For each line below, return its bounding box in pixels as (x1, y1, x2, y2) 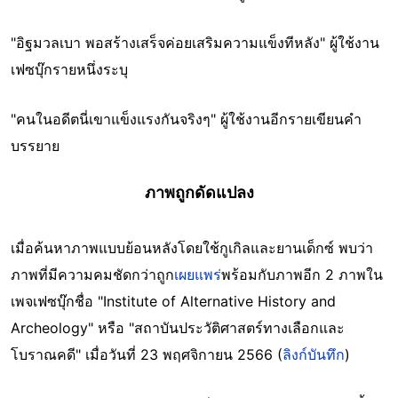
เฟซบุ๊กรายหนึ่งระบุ (11, 60, 128, 78)
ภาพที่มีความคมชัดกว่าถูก (11, 265, 174, 283)
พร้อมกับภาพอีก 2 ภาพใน (221, 265, 383, 283)
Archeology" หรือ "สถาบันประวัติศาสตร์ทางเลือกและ (11, 318, 345, 337)
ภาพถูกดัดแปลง (144, 182, 254, 202)
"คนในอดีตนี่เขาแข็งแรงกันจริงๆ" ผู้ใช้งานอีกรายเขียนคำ (11, 109, 362, 128)
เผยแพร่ (174, 265, 221, 283)
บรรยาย (11, 136, 60, 155)
